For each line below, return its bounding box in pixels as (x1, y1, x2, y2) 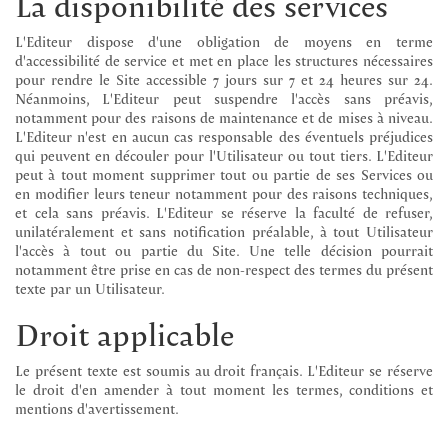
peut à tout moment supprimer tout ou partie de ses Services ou (15, 162, 433, 185)
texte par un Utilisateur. (15, 276, 165, 299)
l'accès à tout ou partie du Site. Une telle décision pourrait (15, 238, 433, 261)
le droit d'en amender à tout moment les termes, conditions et (15, 377, 433, 400)
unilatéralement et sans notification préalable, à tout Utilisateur (15, 219, 433, 242)
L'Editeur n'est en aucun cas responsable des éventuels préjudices (15, 124, 433, 147)
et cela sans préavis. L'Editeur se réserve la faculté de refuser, (15, 200, 433, 223)
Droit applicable (15, 309, 234, 358)
